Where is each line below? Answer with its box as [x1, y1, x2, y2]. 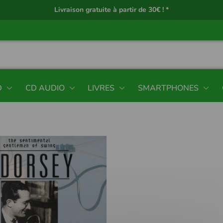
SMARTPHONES [138, 82, 199, 94]
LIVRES [88, 82, 115, 94]
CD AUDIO [25, 82, 65, 94]
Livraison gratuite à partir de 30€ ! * [54, 5, 169, 14]
